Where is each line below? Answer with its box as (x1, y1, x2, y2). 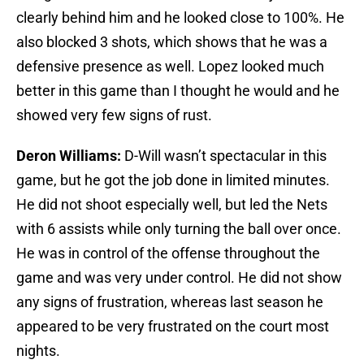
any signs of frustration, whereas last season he (16, 293, 323, 311)
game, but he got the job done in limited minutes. (16, 171, 330, 189)
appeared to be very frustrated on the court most (16, 318, 329, 336)
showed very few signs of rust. (16, 106, 212, 124)
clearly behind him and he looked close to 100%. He (16, 9, 344, 27)
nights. (16, 342, 60, 360)
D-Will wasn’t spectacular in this (124, 147, 327, 165)
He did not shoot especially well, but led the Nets (16, 196, 327, 214)
